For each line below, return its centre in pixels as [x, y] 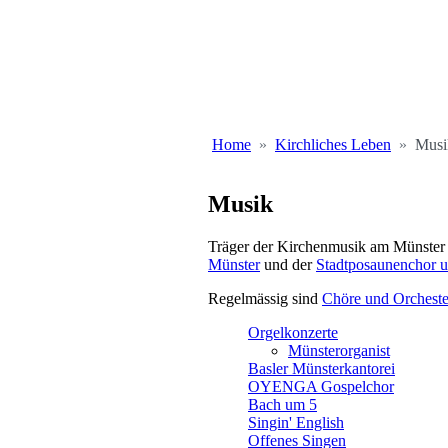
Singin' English [296, 422]
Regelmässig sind [265, 298]
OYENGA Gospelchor [321, 386]
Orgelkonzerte [293, 332]
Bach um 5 [282, 404]
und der [288, 264]
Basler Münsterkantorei [321, 368]
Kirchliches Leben [333, 144]
